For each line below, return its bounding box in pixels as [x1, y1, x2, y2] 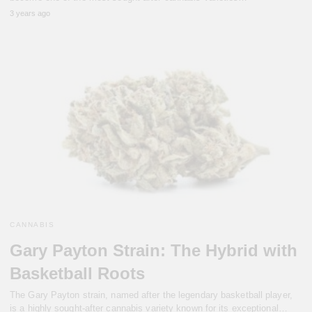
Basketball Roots [10, 263, 145, 283]
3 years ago [10, 9, 50, 18]
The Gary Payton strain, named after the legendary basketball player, [10, 289, 292, 300]
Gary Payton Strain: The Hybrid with [10, 240, 297, 260]
